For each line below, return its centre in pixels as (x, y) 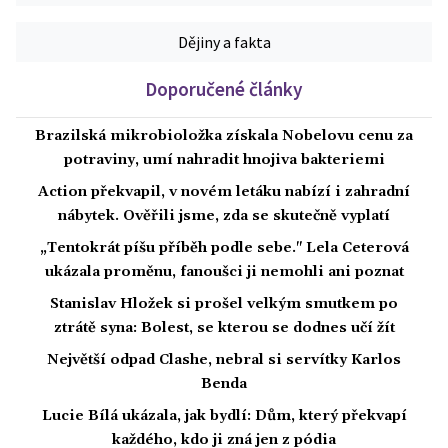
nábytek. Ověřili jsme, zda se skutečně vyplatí (224, 216)
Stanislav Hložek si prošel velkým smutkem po (224, 304)
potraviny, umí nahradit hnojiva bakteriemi (224, 160)
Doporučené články (224, 89)
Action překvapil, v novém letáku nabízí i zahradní (224, 192)
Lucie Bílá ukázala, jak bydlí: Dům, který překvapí (224, 416)
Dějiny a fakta (224, 42)
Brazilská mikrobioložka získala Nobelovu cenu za (224, 136)
